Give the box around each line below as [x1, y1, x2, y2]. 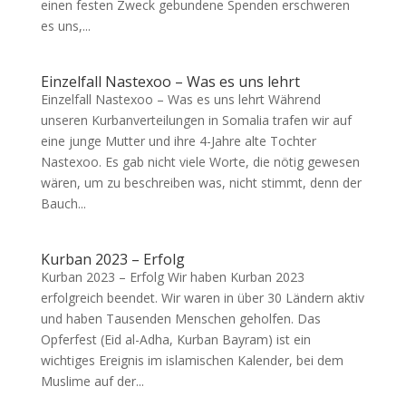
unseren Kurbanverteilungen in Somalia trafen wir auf [40, 111, 352, 129]
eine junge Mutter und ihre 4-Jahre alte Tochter [40, 132, 316, 150]
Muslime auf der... [40, 372, 144, 390]
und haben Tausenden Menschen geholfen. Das [40, 310, 321, 327]
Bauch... [40, 195, 86, 212]
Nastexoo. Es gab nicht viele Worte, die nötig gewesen [40, 153, 360, 170]
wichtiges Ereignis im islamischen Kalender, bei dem [40, 352, 343, 369]
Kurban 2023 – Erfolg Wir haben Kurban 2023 [40, 268, 304, 285]
